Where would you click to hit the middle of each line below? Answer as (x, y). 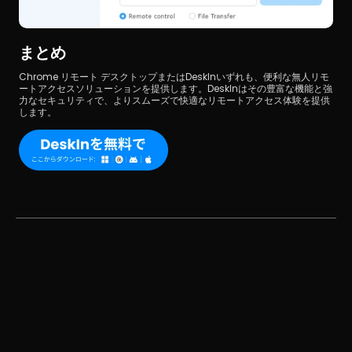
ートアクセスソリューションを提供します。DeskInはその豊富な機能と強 (176, 88)
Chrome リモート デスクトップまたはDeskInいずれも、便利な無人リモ (174, 76)
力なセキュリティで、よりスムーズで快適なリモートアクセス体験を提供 (174, 100)
